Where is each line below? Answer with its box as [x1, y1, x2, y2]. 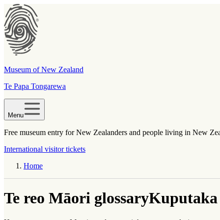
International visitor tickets [4, 145, 85, 153]
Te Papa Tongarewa [4, 82, 66, 90]
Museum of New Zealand [4, 65, 83, 74]
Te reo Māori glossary [4, 189, 149, 207]
